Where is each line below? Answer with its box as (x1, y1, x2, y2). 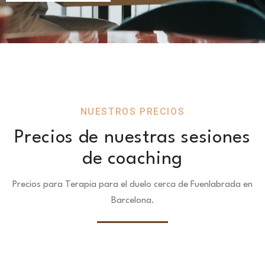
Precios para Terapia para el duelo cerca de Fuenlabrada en (12, 179, 253, 189)
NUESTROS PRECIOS (80, 105, 185, 117)
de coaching (82, 150, 183, 168)
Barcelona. (111, 195, 154, 205)
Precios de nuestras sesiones (14, 128, 251, 147)
